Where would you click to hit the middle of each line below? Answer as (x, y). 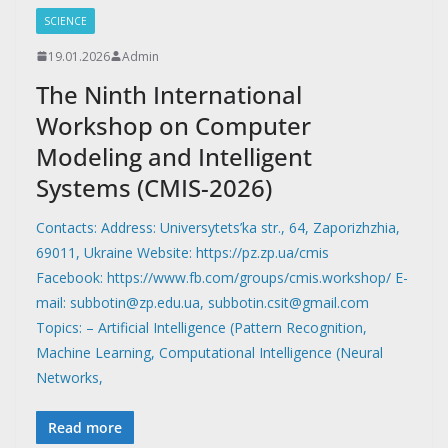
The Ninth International (169, 94)
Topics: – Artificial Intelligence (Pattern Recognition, (201, 327)
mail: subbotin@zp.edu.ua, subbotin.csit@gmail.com (202, 302)
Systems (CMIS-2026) (154, 187)
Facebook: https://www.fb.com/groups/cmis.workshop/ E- (222, 277)
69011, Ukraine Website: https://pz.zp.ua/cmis (182, 252)
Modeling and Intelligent (174, 156)
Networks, (69, 377)
